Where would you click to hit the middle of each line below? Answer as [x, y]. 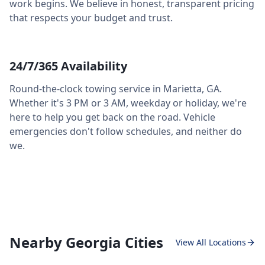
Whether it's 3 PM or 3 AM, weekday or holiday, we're [128, 103]
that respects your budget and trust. [91, 18]
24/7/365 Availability [68, 66]
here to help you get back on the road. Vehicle [112, 117]
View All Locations [211, 242]
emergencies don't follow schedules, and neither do [126, 131]
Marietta [182, 89]
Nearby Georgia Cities [86, 242]
